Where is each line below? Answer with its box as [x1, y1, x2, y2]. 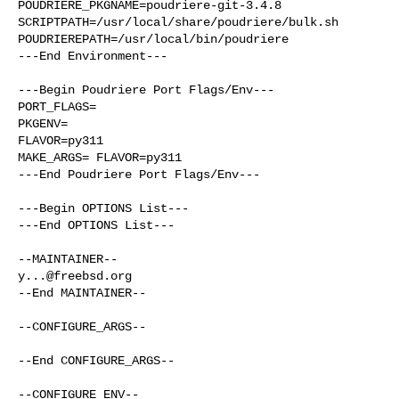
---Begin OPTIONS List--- [18, 200, 189, 216]
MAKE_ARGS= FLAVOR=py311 [18, 150, 182, 165]
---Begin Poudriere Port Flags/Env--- [18, 82, 274, 97]
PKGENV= [18, 116, 68, 131]
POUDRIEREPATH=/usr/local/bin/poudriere [18, 31, 289, 46]
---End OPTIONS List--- [18, 217, 175, 232]
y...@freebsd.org [18, 268, 132, 283]
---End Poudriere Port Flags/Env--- [18, 167, 260, 182]
